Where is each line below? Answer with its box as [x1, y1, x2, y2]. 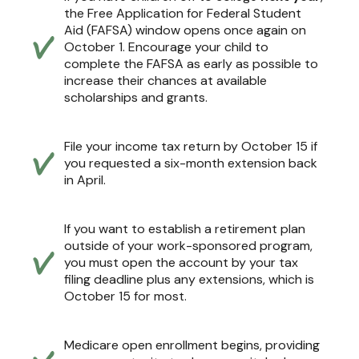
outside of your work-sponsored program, [64, 236, 313, 254]
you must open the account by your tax [64, 253, 298, 271]
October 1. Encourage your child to [64, 38, 268, 55]
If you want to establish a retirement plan [64, 220, 305, 237]
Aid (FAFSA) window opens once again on [64, 21, 306, 38]
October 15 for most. [64, 287, 187, 305]
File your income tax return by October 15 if [64, 137, 317, 155]
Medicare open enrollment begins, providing [64, 336, 320, 353]
